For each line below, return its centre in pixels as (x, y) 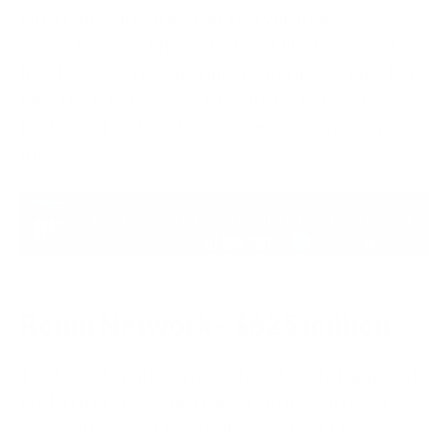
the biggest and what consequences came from (203, 126)
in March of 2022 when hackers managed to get (204, 402)
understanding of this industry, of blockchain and (208, 45)
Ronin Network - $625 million (205, 324)
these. (44, 153)
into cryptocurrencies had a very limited (174, 18)
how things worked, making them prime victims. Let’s (224, 72)
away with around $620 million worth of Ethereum (214, 429)
